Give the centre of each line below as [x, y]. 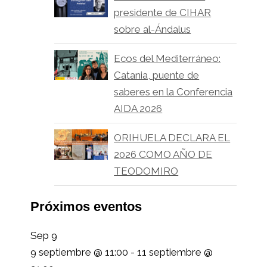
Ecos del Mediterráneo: [167, 58]
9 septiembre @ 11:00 [80, 252]
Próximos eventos [86, 206]
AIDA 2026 [138, 108]
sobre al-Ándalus [153, 29]
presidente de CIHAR [163, 12]
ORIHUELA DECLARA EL [172, 137]
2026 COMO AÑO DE [163, 154]
